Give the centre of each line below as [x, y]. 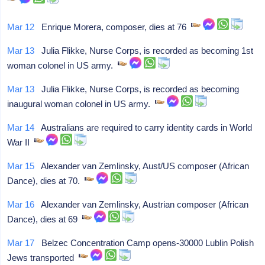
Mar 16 [21, 204]
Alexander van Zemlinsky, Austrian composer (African [142, 204]
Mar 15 [21, 166]
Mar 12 [21, 27]
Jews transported [43, 258]
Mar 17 [21, 243]
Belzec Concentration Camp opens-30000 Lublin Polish [144, 243]
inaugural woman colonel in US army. [81, 104]
